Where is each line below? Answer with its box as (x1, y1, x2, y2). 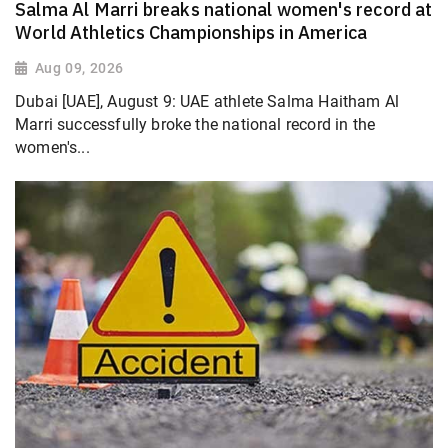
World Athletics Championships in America (15, 20, 368, 44)
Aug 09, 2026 (34, 59, 124, 76)
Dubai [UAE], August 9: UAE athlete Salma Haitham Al (15, 92, 400, 112)
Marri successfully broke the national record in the (15, 115, 376, 135)
